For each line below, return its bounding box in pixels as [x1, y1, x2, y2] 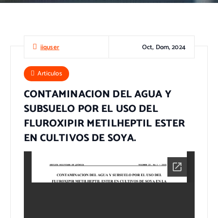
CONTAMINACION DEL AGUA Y [23, 86, 171, 103]
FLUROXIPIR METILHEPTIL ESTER [23, 115, 185, 132]
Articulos [37, 68, 62, 79]
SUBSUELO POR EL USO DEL [23, 100, 158, 117]
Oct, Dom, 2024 [142, 41, 185, 53]
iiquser [40, 41, 59, 53]
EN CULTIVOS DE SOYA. [23, 129, 137, 146]
